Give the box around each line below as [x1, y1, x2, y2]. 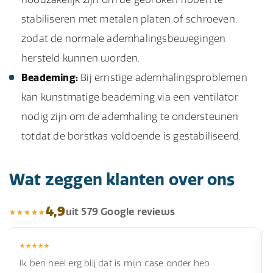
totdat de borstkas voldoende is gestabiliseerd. [21, 130, 241, 142]
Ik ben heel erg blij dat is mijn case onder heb [19, 258, 210, 269]
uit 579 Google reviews [65, 205, 175, 218]
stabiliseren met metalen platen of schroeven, [21, 13, 238, 25]
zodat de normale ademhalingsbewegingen [21, 32, 226, 44]
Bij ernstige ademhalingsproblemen [78, 71, 247, 83]
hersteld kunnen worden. [21, 52, 140, 64]
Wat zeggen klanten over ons [9, 169, 235, 190]
